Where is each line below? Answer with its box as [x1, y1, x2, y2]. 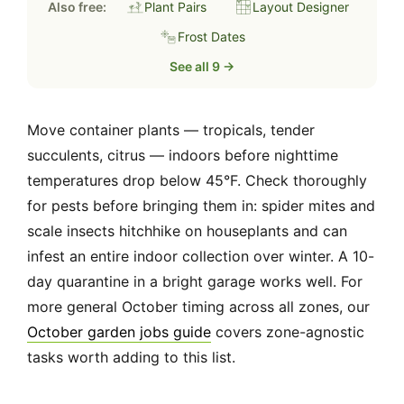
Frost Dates [177, 29, 245, 45]
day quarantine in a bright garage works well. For [27, 272, 363, 291]
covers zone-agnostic [211, 323, 364, 342]
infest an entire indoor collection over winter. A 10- [27, 247, 374, 266]
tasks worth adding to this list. [27, 348, 235, 367]
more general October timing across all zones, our [27, 298, 370, 317]
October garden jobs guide [27, 323, 211, 342]
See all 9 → [170, 59, 234, 75]
